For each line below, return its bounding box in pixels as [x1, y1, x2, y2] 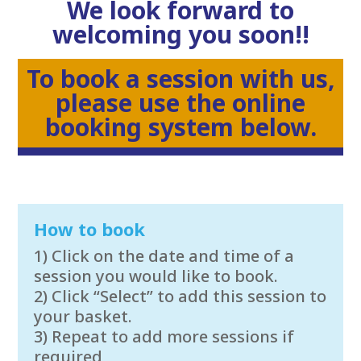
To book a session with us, [26, 62, 335, 96]
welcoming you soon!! [52, 18, 309, 52]
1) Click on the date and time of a [34, 245, 295, 268]
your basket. [34, 305, 133, 328]
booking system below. [44, 110, 317, 144]
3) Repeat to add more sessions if [34, 326, 295, 348]
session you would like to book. [34, 265, 279, 288]
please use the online [56, 86, 305, 120]
